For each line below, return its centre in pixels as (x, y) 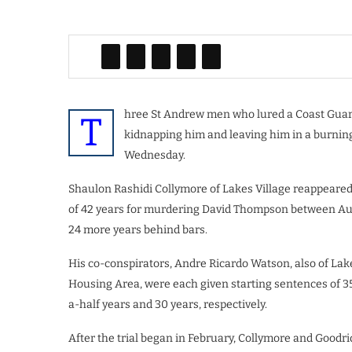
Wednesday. (155, 155)
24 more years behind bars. (138, 229)
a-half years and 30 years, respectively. (168, 304)
